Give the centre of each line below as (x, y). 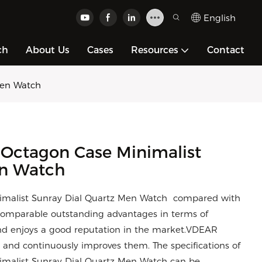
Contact (226, 50)
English (220, 18)
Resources (155, 50)
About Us (48, 50)
